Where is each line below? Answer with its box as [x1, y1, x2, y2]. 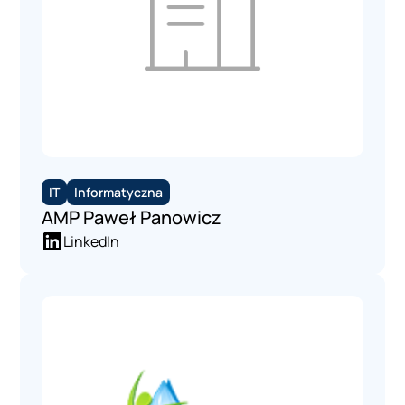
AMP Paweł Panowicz [42, 204, 222, 230]
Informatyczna [74, 183, 164, 201]
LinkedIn [63, 231, 120, 251]
